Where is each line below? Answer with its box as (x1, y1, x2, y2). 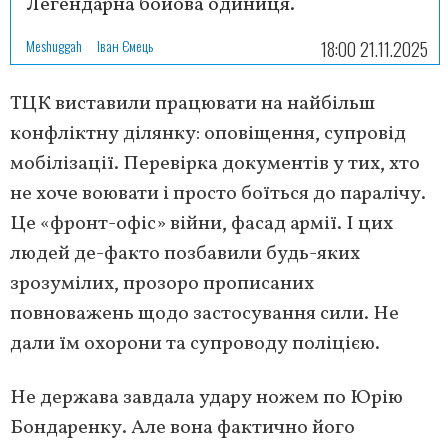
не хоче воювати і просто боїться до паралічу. (10, 179, 426, 208)
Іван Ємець (97, 34, 153, 56)
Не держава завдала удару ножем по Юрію (10, 383, 403, 412)
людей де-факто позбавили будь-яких (10, 239, 360, 268)
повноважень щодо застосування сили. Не (10, 299, 399, 328)
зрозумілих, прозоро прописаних (10, 269, 314, 298)
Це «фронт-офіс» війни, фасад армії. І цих (10, 209, 393, 238)
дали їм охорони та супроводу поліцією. (10, 329, 380, 358)
